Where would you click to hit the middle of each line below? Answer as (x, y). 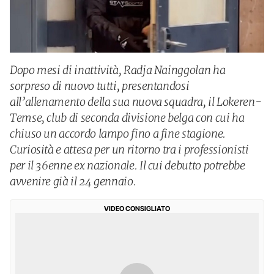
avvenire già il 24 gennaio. (73, 181)
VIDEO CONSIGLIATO (137, 209)
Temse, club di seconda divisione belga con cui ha (127, 118)
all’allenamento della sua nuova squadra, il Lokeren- (136, 102)
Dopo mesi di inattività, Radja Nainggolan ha (118, 70)
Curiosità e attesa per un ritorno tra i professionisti (129, 150)
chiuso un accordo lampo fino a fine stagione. (118, 134)
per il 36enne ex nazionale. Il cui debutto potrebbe (128, 165)
